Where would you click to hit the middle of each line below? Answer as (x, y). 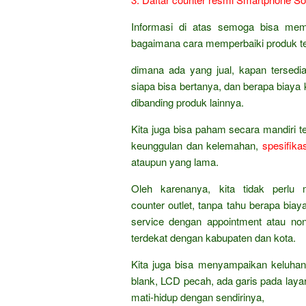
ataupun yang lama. (175, 162)
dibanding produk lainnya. (187, 102)
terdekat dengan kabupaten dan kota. (213, 237)
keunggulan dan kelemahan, (197, 145)
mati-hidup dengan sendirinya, (198, 297)
